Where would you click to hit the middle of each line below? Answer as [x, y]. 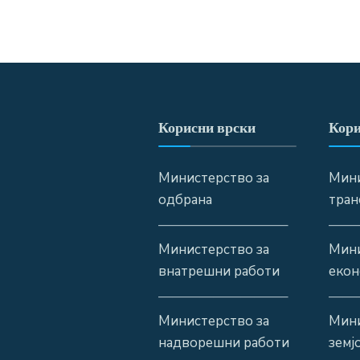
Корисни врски [207, 127]
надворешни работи [223, 342]
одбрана [185, 199]
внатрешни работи [219, 271]
